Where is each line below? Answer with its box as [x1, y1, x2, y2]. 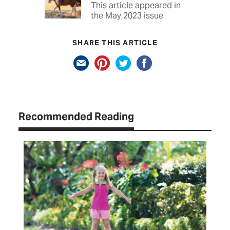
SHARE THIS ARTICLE [72, 38, 158, 48]
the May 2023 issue [90, 10, 163, 22]
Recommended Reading [18, 110, 134, 124]
